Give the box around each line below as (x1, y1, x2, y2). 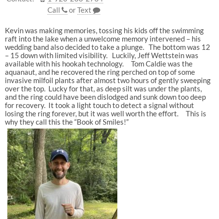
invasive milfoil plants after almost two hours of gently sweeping (4, 75, 211, 85)
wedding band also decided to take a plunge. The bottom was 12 (4, 42, 210, 51)
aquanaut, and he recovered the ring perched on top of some (4, 67, 195, 76)
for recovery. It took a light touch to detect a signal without (4, 100, 194, 109)
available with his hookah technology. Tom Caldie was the (4, 59, 193, 68)
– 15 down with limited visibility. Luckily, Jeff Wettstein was (4, 50, 198, 60)
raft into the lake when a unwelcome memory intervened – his (4, 34, 201, 43)
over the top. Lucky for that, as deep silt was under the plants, (4, 84, 202, 93)
